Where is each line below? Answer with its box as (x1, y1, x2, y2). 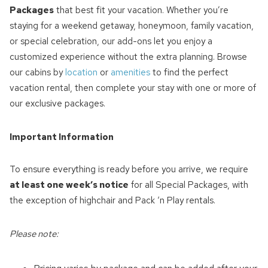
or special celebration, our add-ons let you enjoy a (10, 35, 213, 48)
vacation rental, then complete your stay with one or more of (10, 82, 257, 95)
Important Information (10, 130, 114, 142)
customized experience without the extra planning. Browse (10, 51, 248, 63)
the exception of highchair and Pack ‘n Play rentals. (10, 194, 216, 207)
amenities (111, 66, 151, 79)
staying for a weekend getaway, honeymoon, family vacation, (10, 20, 254, 32)
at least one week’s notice (10, 179, 129, 191)
